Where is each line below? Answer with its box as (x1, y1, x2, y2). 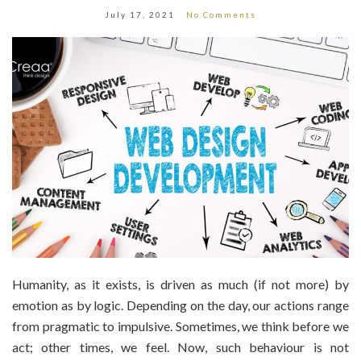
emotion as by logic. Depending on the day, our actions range (12, 297, 349, 313)
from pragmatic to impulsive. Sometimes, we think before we (12, 317, 349, 334)
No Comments (186, 10, 256, 20)
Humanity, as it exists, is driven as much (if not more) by (12, 276, 349, 292)
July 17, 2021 (105, 10, 175, 20)
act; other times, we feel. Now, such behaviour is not (12, 338, 349, 355)
